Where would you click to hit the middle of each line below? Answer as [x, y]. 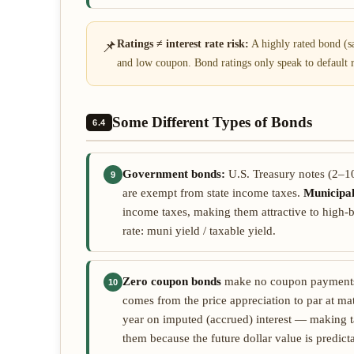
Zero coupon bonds [172, 281]
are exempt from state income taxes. [213, 193]
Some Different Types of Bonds [212, 122]
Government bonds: [174, 174]
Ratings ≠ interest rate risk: [183, 44]
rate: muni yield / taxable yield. [199, 231]
